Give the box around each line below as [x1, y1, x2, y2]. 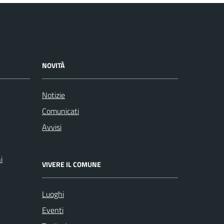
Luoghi [42, 188, 64, 200]
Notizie [42, 89, 65, 101]
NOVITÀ [42, 60, 64, 71]
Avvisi [42, 121, 61, 133]
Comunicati [42, 105, 79, 117]
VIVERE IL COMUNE [42, 159, 101, 170]
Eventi [42, 204, 63, 216]
